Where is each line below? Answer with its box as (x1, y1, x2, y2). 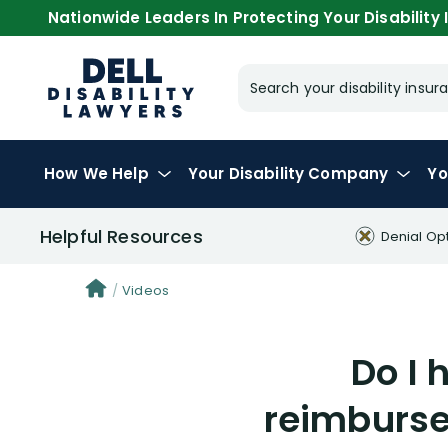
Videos (122, 281, 170, 300)
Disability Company (228, 163, 389, 184)
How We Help (44, 163, 149, 184)
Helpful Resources (40, 223, 203, 249)
